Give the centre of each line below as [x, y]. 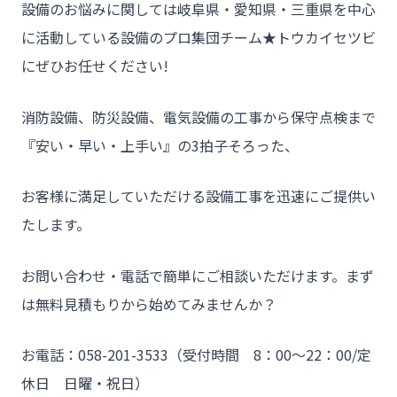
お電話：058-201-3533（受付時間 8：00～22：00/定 [196, 355]
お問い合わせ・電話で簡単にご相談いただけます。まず [198, 275]
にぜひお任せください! [95, 65]
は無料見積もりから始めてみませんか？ [149, 304]
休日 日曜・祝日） [85, 383]
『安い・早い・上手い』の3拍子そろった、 [160, 145]
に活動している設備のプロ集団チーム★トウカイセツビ [198, 37]
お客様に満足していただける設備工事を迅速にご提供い [198, 196]
